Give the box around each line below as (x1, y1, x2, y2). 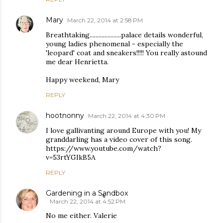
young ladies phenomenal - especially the (46, 39, 183, 48)
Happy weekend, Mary (46, 75, 119, 84)
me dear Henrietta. (46, 57, 109, 66)
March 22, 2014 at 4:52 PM (50, 197, 125, 205)
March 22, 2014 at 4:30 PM (88, 111, 165, 119)
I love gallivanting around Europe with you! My (46, 125, 201, 135)
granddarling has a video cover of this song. (46, 134, 192, 144)
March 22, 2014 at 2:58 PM (67, 16, 143, 24)
